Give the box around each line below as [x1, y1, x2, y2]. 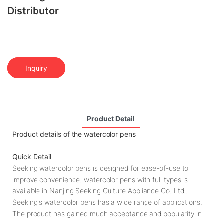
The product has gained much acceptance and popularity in [12, 209, 202, 218]
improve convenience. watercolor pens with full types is [12, 175, 188, 184]
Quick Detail [12, 152, 51, 161]
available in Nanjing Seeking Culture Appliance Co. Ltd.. [12, 186, 188, 195]
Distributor [7, 5, 59, 17]
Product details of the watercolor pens [12, 129, 136, 138]
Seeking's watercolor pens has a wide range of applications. [12, 197, 202, 206]
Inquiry [25, 63, 47, 72]
